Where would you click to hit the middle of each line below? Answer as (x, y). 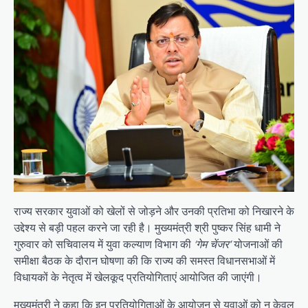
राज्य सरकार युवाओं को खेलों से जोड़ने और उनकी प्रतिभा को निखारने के (154, 211)
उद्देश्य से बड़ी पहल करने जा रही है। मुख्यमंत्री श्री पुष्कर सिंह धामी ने (147, 228)
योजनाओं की (257, 244)
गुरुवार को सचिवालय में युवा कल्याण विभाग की (104, 244)
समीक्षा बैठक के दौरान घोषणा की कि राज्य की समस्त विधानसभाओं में (144, 261)
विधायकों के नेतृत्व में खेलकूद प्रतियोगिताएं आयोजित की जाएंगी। (138, 277)
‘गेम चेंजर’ (212, 244)
